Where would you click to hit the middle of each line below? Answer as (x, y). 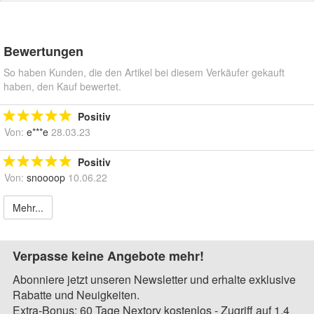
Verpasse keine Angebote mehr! (108, 255)
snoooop (46, 177)
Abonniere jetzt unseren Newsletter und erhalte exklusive (154, 279)
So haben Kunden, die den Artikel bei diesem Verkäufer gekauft (144, 72)
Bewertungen (43, 51)
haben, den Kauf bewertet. (62, 86)
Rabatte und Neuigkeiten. (76, 294)
